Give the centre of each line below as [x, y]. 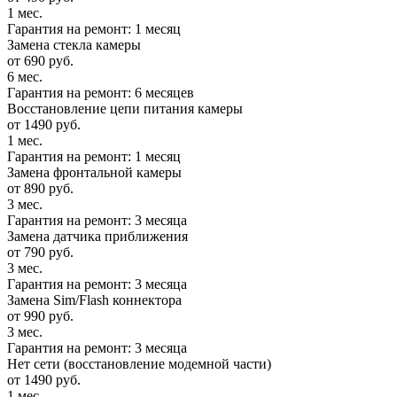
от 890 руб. [40, 189]
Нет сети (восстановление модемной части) [139, 364]
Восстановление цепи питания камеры [125, 109]
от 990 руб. [40, 316]
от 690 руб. [40, 61]
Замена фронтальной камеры [94, 173]
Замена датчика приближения [97, 237]
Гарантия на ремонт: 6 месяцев [101, 93]
